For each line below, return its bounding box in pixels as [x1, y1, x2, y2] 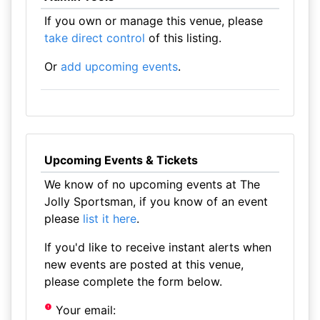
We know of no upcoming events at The [44, 177, 260, 191]
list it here [82, 211, 136, 226]
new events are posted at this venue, [44, 257, 244, 271]
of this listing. [144, 31, 221, 45]
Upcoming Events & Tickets [44, 153, 198, 167]
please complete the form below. [44, 274, 222, 289]
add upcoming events [60, 59, 178, 74]
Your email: [52, 303, 116, 317]
